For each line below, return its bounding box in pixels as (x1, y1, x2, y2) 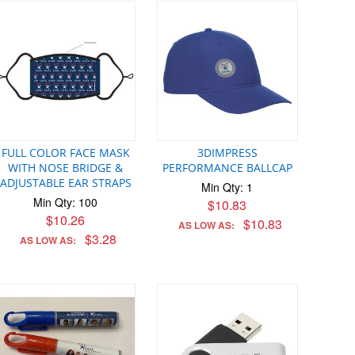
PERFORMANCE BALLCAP (162, 160, 292, 176)
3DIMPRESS (197, 145, 258, 161)
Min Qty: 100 (33, 194, 98, 211)
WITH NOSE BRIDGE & (8, 160, 124, 176)
